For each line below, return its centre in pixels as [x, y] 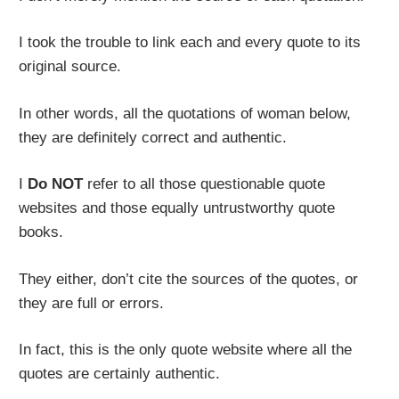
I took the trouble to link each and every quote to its [190, 43]
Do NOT [56, 184]
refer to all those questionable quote [204, 184]
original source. [70, 67]
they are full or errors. [92, 303]
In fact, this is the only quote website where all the [186, 350]
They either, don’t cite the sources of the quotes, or [189, 279]
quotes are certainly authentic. [120, 374]
